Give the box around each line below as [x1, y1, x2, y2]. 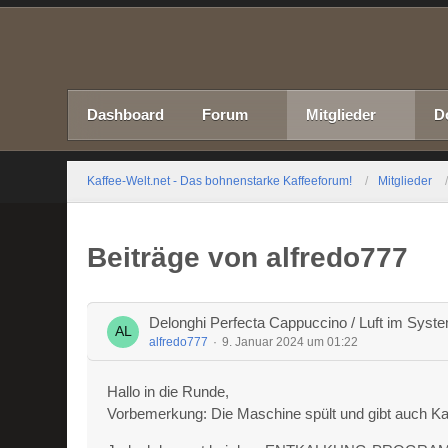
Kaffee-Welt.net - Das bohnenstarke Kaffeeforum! [87, 174, 353, 188]
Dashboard [87, 106, 165, 123]
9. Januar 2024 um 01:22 [222, 335, 359, 349]
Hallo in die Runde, [107, 383, 230, 400]
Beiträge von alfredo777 [87, 242, 409, 273]
